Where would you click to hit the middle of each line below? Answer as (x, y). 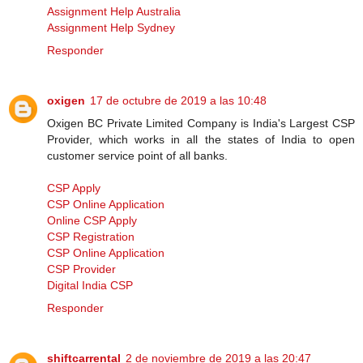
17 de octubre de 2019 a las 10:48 (178, 100)
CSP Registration (91, 236)
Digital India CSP (90, 285)
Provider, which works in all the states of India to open (201, 139)
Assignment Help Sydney (111, 27)
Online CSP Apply (92, 220)
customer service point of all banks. (139, 155)
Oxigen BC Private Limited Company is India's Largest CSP (201, 123)
